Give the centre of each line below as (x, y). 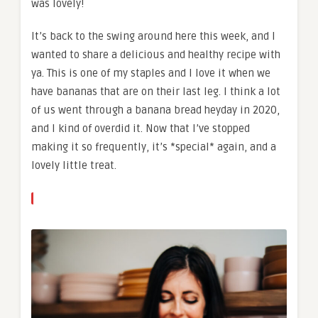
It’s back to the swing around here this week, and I (153, 36)
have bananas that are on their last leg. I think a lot (156, 91)
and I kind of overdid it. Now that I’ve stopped (141, 128)
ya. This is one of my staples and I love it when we (151, 73)
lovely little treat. (74, 165)
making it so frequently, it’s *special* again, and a (154, 147)
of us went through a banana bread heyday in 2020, (155, 110)
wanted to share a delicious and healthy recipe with (156, 54)
